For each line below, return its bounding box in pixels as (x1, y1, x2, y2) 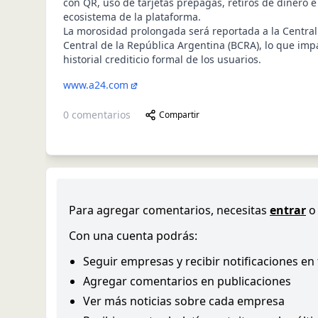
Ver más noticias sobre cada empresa (83, 293, 285, 309)
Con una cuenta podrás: (69, 228, 197, 243)
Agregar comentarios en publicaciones (83, 273, 291, 289)
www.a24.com (63, 78, 128, 92)
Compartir (159, 109, 199, 121)
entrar (270, 202, 306, 218)
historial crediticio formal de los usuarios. (63, 53, 261, 66)
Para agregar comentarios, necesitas (69, 202, 267, 218)
